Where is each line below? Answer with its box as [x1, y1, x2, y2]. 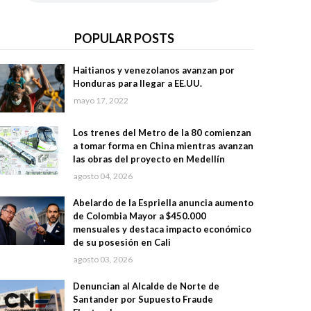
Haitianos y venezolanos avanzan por [72, 65, 235, 76]
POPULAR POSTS [74, 31, 175, 46]
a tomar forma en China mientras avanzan [72, 140, 253, 151]
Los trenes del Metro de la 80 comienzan [72, 127, 251, 138]
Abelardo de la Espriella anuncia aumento [72, 197, 253, 208]
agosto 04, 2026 [73, 171, 133, 181]
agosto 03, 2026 [73, 254, 133, 264]
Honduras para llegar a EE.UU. [72, 78, 202, 89]
